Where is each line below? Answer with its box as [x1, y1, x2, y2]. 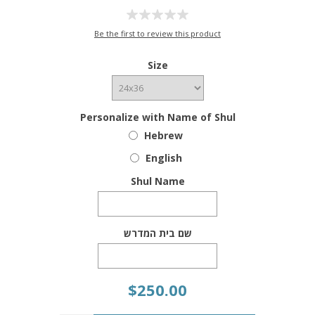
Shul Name [130, 174, 185, 188]
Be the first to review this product [94, 28, 221, 39]
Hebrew [144, 128, 183, 142]
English [145, 151, 182, 165]
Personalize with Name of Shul [79, 110, 236, 124]
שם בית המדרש [123, 226, 192, 240]
